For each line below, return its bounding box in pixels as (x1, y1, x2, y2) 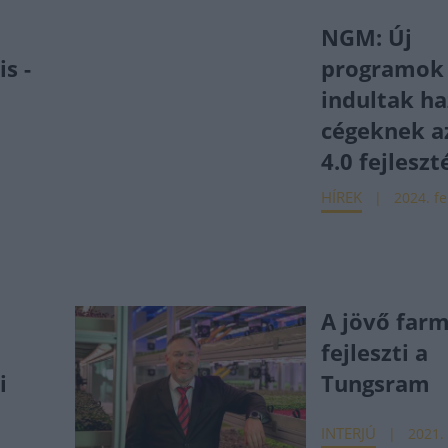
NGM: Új (321, 22, 413, 52)
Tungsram (321, 368, 431, 398)
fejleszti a (321, 337, 429, 367)
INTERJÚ (321, 423, 377, 443)
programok (321, 53, 445, 83)
